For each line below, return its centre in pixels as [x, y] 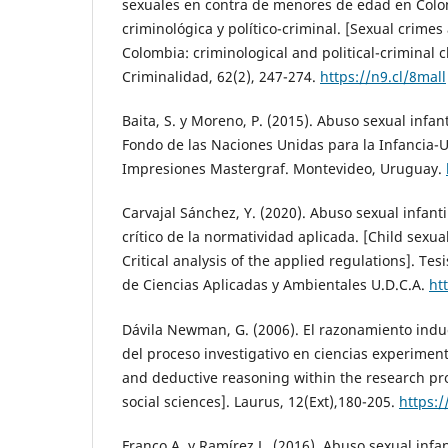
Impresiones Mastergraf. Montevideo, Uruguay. [284, 169]
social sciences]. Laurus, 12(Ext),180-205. [260, 401]
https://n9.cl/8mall [383, 77]
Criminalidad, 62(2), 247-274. [221, 77]
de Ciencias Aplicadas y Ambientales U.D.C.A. [275, 285]
